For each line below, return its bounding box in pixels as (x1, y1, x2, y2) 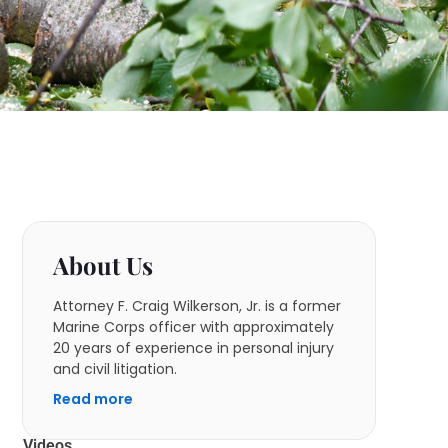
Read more (53, 389, 134, 409)
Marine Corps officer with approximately (53, 317, 335, 337)
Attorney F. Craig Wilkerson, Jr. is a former (53, 296, 342, 316)
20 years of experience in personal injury (53, 338, 335, 358)
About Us (53, 249, 154, 281)
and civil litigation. (53, 359, 178, 379)
